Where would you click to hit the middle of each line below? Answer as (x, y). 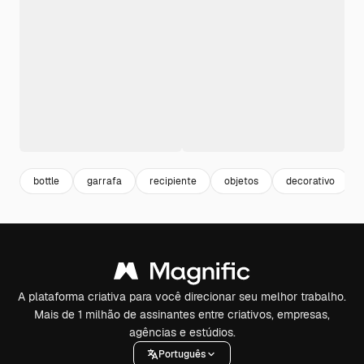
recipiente (173, 181)
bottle (46, 181)
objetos (241, 181)
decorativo (310, 181)
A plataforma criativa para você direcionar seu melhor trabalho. (182, 297)
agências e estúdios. (182, 332)
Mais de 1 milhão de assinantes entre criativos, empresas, (182, 314)
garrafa (104, 181)
